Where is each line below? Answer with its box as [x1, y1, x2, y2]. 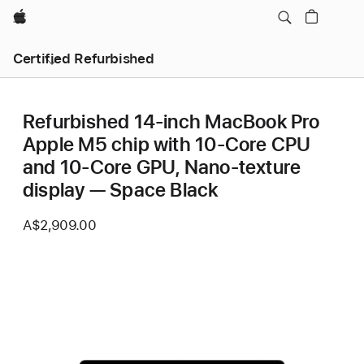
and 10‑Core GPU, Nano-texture [23, 155, 301, 179]
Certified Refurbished [13, 50, 154, 67]
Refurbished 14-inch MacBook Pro [23, 110, 320, 133]
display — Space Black [23, 178, 219, 201]
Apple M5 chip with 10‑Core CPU [23, 132, 311, 156]
